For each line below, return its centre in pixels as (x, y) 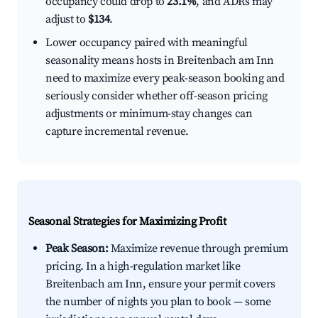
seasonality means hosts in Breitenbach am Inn (160, 61)
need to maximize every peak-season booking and (165, 78)
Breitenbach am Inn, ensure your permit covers (161, 284)
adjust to (67, 20)
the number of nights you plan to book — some (158, 302)
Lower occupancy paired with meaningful (147, 43)
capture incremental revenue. (117, 132)
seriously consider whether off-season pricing (157, 96)
